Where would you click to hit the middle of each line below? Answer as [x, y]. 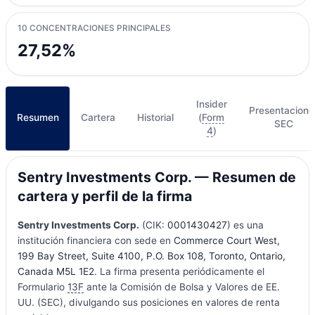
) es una [245, 225]
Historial [156, 117]
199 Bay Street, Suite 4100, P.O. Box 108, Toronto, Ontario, [151, 256]
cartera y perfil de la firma [104, 197]
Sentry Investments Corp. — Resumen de [156, 178]
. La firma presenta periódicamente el [179, 271]
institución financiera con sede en [95, 240]
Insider [211, 104]
